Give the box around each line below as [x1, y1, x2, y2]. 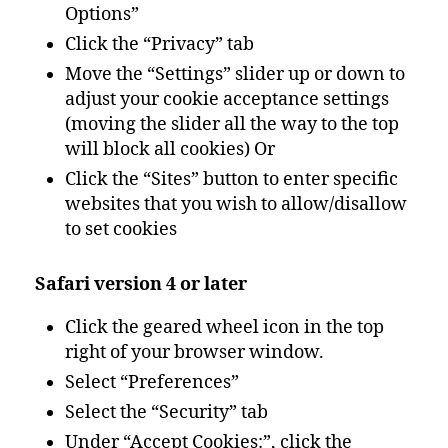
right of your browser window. [65, 341, 324, 364]
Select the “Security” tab [65, 401, 268, 424]
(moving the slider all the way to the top [65, 113, 399, 136]
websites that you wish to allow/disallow [65, 193, 407, 216]
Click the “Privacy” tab [65, 33, 254, 56]
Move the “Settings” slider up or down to [65, 63, 405, 86]
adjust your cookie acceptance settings [65, 88, 389, 111]
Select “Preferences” [65, 371, 239, 394]
